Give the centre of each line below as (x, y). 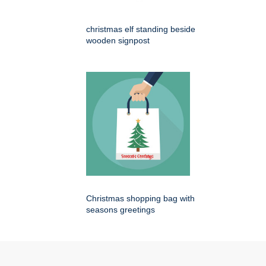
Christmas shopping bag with (140, 199)
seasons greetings (121, 210)
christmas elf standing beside (141, 29)
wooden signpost (118, 41)
